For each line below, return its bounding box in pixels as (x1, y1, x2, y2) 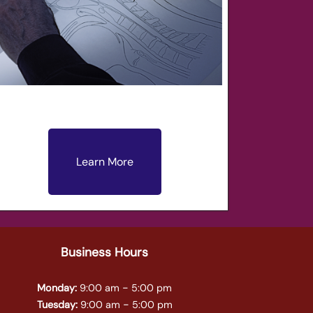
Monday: (37, 282, 78, 295)
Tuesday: (36, 298, 78, 312)
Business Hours (61, 245, 149, 261)
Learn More (75, 154, 133, 170)
